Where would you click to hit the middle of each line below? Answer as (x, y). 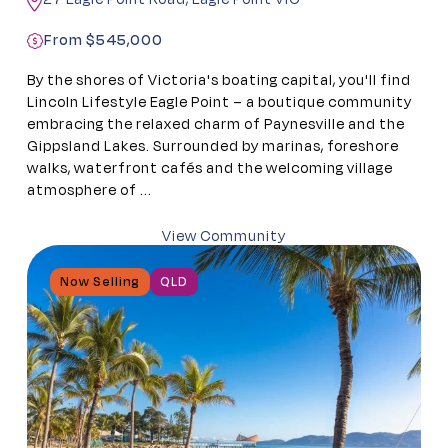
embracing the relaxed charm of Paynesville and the (216, 125)
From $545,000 (103, 41)
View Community (224, 237)
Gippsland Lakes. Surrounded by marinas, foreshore (213, 147)
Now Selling (99, 281)
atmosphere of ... (89, 191)
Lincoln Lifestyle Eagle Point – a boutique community (219, 103)
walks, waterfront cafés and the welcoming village (210, 169)
